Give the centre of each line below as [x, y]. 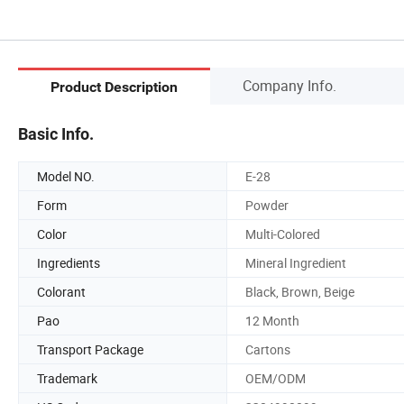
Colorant [61, 291]
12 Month [272, 320]
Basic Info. [56, 133]
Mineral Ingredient [296, 262]
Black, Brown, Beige [300, 291]
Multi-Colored [283, 234]
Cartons [268, 349]
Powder [267, 205]
